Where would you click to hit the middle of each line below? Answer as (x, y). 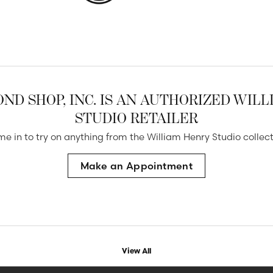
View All (136, 250)
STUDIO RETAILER (136, 118)
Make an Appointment (136, 165)
